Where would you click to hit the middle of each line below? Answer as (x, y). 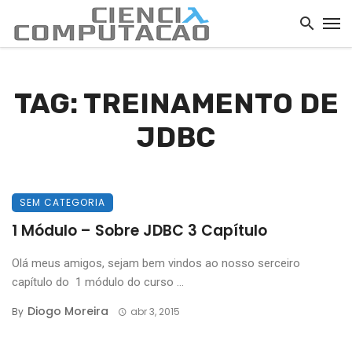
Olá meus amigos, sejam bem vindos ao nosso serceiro (158, 263)
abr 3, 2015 (155, 312)
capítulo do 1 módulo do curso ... (98, 282)
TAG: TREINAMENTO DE (176, 103)
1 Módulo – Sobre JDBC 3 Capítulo (139, 231)
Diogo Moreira (68, 311)
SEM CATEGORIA (62, 202)
